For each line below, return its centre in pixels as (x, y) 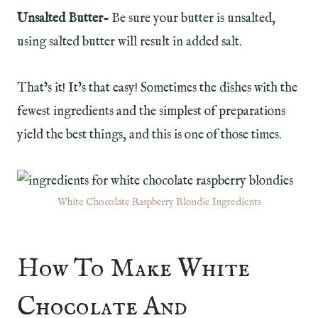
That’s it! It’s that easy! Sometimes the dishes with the (157, 88)
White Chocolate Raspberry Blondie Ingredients (159, 202)
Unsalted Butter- (64, 18)
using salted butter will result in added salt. (130, 42)
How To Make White (133, 269)
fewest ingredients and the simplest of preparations (151, 111)
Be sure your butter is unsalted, (193, 18)
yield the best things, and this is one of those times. (149, 135)
